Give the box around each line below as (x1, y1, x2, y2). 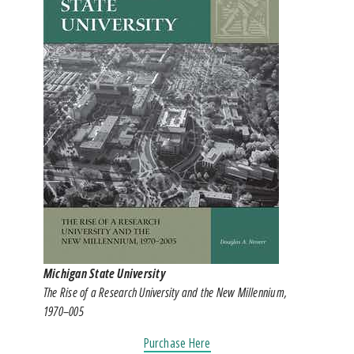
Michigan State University (43, 264, 165, 282)
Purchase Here (143, 333, 211, 352)
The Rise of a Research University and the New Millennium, (43, 283, 288, 301)
